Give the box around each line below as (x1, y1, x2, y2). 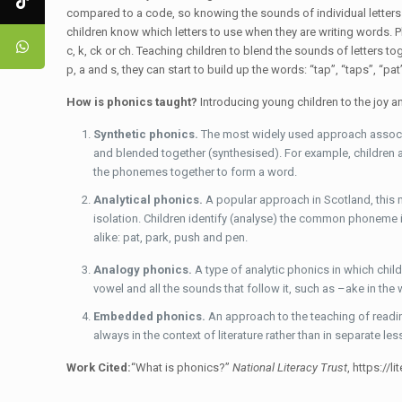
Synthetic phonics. (93, 127, 202, 141)
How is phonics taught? (66, 95, 201, 109)
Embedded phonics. (93, 310, 209, 323)
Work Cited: (66, 361, 132, 374)
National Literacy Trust (232, 361, 348, 374)
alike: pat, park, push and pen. (93, 231, 249, 244)
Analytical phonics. (93, 193, 206, 206)
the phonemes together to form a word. (93, 165, 298, 179)
